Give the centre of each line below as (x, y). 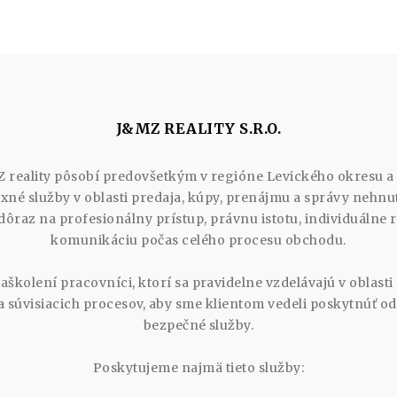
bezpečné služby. (198, 325)
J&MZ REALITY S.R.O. (198, 128)
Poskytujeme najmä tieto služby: (198, 367)
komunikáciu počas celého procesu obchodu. (198, 240)
